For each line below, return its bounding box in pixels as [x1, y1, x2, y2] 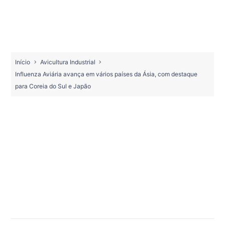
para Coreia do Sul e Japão [15, 82, 91, 90]
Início [15, 58, 31, 66]
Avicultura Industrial [40, 58, 95, 66]
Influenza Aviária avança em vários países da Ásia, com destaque [15, 70, 198, 78]
